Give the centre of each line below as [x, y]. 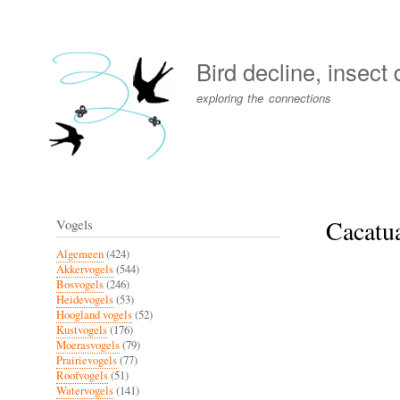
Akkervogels [85, 269]
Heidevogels [85, 299]
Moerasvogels [88, 345]
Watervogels [85, 390]
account [49, 46]
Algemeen [80, 254]
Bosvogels [80, 284]
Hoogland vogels [94, 314]
